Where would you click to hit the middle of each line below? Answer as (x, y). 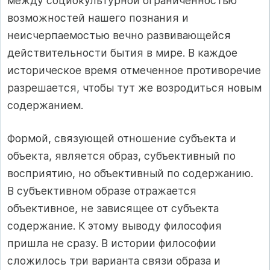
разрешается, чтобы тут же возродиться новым (134, 87)
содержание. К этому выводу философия (115, 226)
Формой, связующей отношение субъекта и (122, 139)
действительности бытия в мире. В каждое (122, 52)
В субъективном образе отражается (102, 191)
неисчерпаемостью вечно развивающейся (119, 35)
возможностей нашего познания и (98, 17)
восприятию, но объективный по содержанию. (130, 174)
